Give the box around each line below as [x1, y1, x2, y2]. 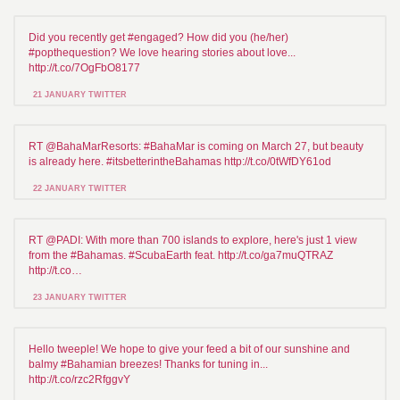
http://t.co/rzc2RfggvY [29, 372, 130, 386]
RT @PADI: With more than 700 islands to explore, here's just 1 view [29, 233, 357, 246]
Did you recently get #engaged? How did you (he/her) [29, 30, 288, 44]
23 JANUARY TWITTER [33, 292, 127, 302]
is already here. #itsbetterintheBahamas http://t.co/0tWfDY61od [29, 154, 331, 168]
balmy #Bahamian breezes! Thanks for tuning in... [29, 357, 268, 371]
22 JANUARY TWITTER [33, 183, 127, 193]
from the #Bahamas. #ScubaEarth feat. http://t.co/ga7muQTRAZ [29, 248, 333, 262]
